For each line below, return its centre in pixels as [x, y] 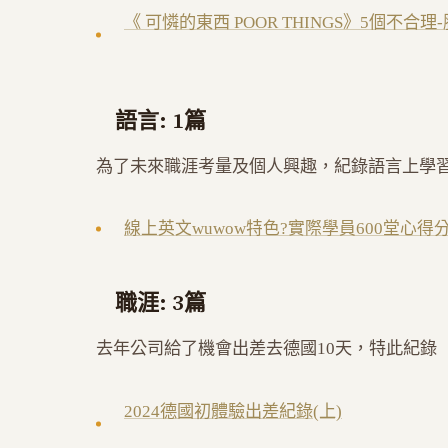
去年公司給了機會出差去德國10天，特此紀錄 [266, 349]
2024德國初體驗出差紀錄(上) [233, 412]
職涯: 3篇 [160, 302]
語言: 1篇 [160, 120]
